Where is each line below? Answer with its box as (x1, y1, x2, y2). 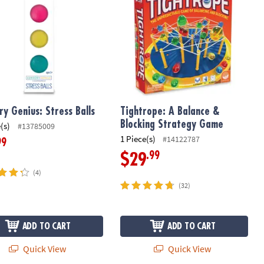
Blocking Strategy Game (120, 119, 223, 130)
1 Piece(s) (120, 133, 156, 144)
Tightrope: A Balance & (120, 106, 220, 117)
